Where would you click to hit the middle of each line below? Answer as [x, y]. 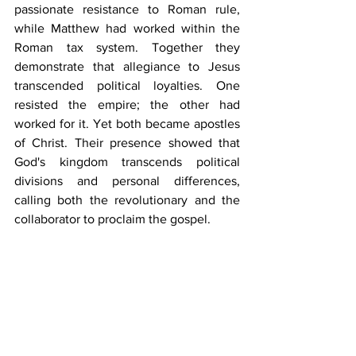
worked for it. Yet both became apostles [127, 124]
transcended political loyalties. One [127, 85]
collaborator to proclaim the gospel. [112, 219]
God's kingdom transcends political [127, 162]
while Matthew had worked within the [127, 28]
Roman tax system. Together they [127, 47]
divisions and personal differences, [127, 181]
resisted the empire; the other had [127, 104]
